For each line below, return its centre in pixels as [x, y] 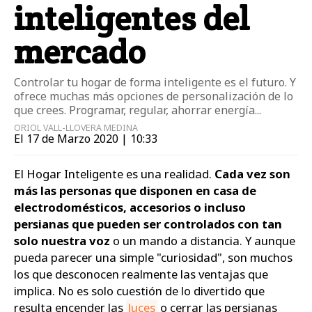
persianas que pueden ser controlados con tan [148, 224]
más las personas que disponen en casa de [135, 191]
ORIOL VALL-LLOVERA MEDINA [76, 128]
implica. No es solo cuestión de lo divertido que [139, 291]
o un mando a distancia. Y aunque [203, 241]
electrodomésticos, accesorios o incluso [130, 208]
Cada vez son [252, 174]
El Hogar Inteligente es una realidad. [114, 174]
